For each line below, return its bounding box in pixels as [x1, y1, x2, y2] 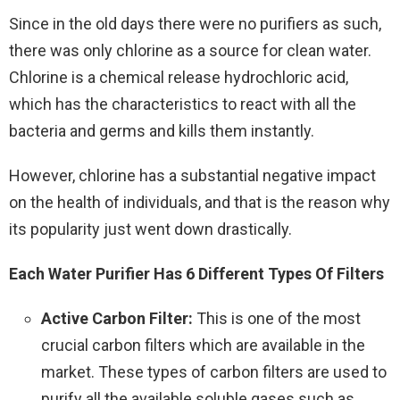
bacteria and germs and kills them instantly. [9, 121, 314, 140]
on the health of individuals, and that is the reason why [9, 192, 390, 212]
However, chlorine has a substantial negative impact [9, 165, 376, 185]
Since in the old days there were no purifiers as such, [9, 13, 381, 33]
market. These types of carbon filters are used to [41, 362, 387, 381]
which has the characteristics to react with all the [9, 94, 356, 113]
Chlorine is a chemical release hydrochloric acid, [9, 67, 348, 87]
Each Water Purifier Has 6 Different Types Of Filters [9, 263, 384, 283]
